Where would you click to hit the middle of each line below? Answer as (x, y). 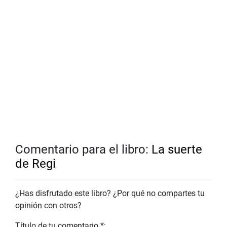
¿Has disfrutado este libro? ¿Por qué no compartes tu (110, 194)
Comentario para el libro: (83, 150)
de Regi (35, 164)
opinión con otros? (48, 206)
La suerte (177, 150)
